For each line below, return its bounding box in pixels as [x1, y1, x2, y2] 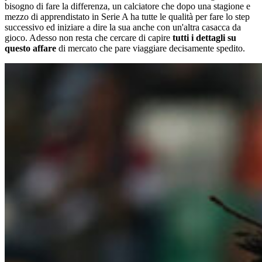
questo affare [5, 43, 56, 54]
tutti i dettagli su [170, 33, 236, 43]
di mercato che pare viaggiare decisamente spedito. [56, 43, 245, 54]
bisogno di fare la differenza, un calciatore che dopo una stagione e [5, 1, 250, 12]
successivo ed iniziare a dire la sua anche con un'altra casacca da [5, 22, 241, 33]
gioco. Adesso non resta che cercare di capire [5, 33, 170, 43]
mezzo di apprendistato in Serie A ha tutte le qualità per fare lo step [5, 12, 250, 22]
